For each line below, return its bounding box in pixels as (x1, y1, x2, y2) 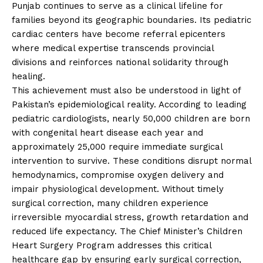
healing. (12, 70, 45, 82)
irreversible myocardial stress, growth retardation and (12, 211, 248, 222)
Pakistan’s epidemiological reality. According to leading (12, 99, 247, 110)
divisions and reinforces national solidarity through (12, 56, 228, 68)
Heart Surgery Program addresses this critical (12, 240, 211, 251)
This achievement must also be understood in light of (12, 85, 241, 96)
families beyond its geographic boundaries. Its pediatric (12, 14, 251, 25)
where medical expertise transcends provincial (12, 42, 214, 53)
